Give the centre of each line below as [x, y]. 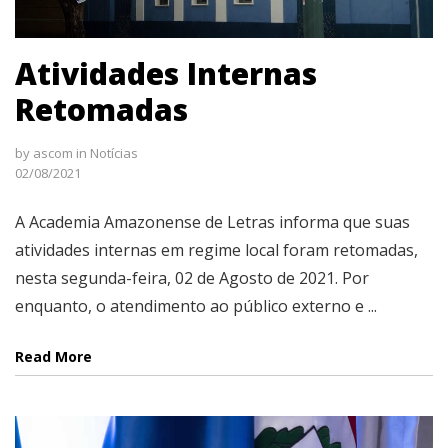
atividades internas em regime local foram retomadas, [216, 249]
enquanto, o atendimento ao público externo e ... [196, 305]
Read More [53, 356]
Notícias [114, 152]
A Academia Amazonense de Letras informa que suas [212, 221]
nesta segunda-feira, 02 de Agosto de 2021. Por [192, 277]
